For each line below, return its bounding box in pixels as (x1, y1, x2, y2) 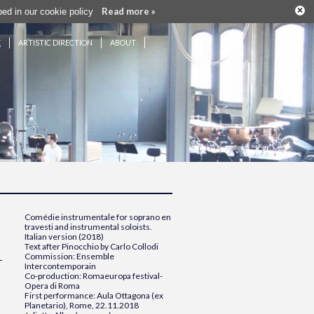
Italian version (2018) (25, 231, 104, 242)
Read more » (102, 6, 156, 17)
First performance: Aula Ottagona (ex (25, 290, 163, 301)
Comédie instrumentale (25, 212, 115, 222)
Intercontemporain (25, 261, 96, 271)
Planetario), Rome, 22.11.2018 (25, 300, 139, 310)
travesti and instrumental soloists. (25, 221, 152, 232)
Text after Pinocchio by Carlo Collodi (25, 241, 158, 252)
